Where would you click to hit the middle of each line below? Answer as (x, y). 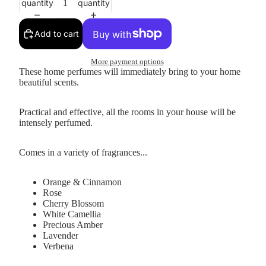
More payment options (127, 62)
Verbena (58, 246)
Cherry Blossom (75, 204)
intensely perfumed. (56, 123)
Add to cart (57, 34)
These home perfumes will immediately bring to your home (130, 72)
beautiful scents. (49, 83)
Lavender (62, 236)
